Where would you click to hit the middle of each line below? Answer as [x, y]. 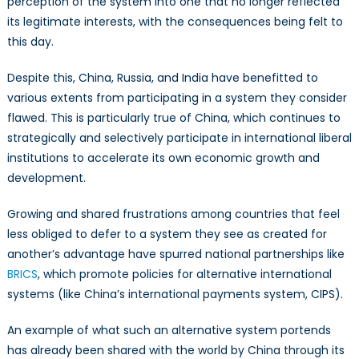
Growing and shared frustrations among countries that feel [173, 214]
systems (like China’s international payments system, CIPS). [178, 294]
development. [48, 177]
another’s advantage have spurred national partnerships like [175, 254]
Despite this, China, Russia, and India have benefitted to [162, 77]
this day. [30, 41]
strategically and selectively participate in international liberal [179, 137]
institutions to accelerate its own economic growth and [163, 157]
